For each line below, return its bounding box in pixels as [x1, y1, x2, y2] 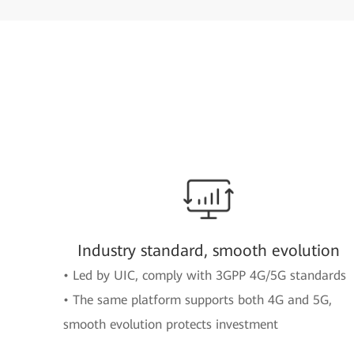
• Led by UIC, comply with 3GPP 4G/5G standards [63, 268, 346, 283]
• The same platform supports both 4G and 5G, [63, 292, 332, 307]
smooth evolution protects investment [63, 317, 278, 332]
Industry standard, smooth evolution [77, 241, 340, 260]
